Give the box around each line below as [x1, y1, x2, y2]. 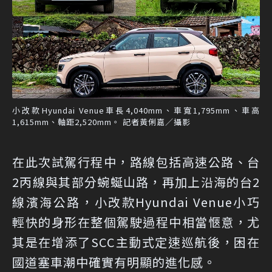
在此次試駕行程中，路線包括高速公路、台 [12, 153, 260, 171]
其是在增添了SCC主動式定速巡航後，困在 [12, 233, 260, 251]
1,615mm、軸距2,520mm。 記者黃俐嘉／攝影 [12, 116, 191, 128]
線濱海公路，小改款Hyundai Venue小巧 [12, 193, 260, 211]
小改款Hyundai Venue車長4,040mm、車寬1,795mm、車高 [12, 104, 260, 117]
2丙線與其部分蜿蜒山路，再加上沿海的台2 [12, 173, 260, 191]
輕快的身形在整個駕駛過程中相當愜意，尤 [12, 213, 260, 231]
